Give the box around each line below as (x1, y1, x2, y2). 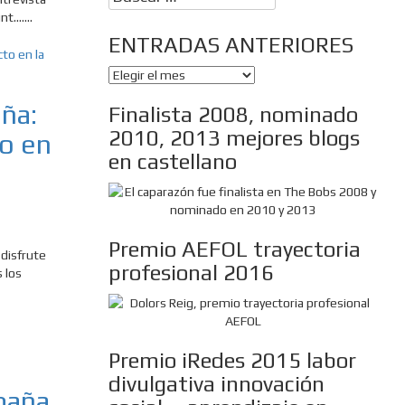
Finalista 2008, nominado (108, 102, 358, 127)
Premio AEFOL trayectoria (108, 237, 361, 262)
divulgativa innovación (108, 372, 325, 397)
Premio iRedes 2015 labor (108, 348, 356, 373)
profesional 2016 (108, 260, 274, 286)
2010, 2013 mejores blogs (108, 126, 360, 151)
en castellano (108, 149, 237, 174)
